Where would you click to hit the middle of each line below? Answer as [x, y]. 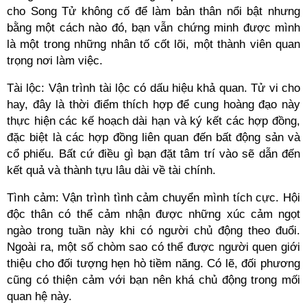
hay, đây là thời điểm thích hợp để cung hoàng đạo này [153, 105]
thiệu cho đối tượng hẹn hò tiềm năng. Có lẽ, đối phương [153, 263]
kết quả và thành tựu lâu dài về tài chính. [111, 170]
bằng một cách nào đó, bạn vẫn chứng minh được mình [153, 28]
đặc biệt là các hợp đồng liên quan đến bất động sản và [153, 137]
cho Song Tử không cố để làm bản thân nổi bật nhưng [153, 11]
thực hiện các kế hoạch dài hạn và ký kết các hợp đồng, [153, 121]
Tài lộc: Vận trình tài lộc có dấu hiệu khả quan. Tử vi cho [153, 88]
